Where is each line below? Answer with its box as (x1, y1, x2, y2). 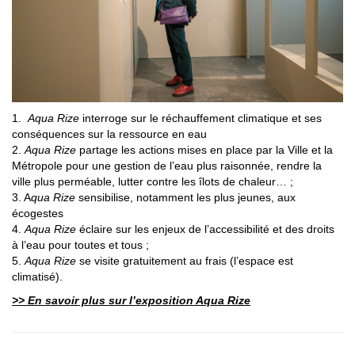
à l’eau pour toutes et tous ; (12, 239, 149, 251)
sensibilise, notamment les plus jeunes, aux (75, 191, 296, 204)
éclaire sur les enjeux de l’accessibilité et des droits (76, 223, 334, 235)
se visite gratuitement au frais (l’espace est (76, 254, 293, 267)
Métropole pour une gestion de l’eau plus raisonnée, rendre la (12, 159, 322, 172)
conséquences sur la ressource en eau (12, 128, 207, 140)
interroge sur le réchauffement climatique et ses (79, 112, 322, 124)
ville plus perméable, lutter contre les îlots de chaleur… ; (12, 175, 293, 188)
